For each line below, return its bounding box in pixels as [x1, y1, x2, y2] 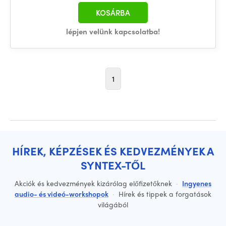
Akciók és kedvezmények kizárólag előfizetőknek [15, 178, 174, 188]
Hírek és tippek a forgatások [117, 189, 211, 199]
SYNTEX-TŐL [81, 157, 145, 173]
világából [98, 199, 128, 209]
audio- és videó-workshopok [15, 189, 108, 199]
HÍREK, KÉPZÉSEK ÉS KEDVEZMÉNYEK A [12, 143, 214, 159]
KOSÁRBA [96, 7, 130, 18]
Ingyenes [182, 178, 211, 188]
